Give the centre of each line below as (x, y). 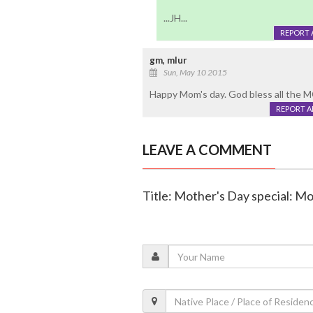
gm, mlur (168, 60)
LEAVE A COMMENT (207, 150)
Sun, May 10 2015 (195, 73)
